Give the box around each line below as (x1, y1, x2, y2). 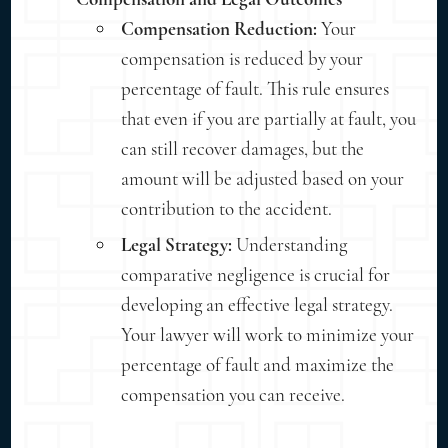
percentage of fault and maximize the (121, 352, 395, 376)
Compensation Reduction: (121, 16, 318, 40)
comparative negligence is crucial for (121, 262, 391, 286)
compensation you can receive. (121, 382, 346, 406)
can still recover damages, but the (121, 136, 365, 160)
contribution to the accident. (121, 196, 333, 220)
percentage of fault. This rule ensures (121, 76, 390, 100)
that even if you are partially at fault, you (121, 106, 417, 130)
